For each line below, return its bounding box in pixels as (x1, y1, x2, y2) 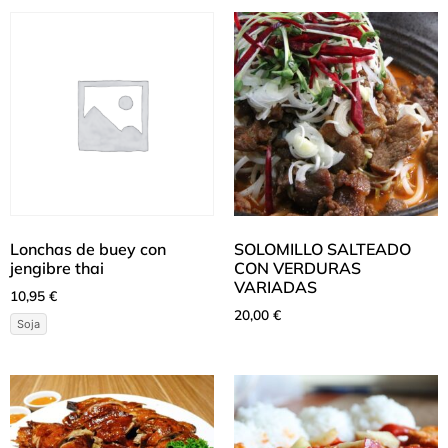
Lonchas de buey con (10, 239, 166, 260)
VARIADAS (234, 277, 317, 298)
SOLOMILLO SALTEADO (234, 239, 411, 260)
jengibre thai (10, 258, 104, 279)
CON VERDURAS (234, 258, 361, 279)
